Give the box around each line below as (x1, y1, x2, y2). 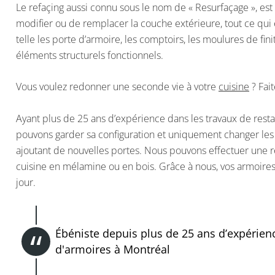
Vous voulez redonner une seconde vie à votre (16, 80, 219, 94)
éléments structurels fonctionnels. (16, 48, 163, 62)
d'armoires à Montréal (55, 242, 173, 257)
